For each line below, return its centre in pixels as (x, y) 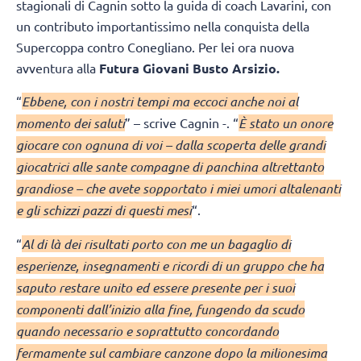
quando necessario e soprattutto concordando (147, 330)
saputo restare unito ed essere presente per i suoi (156, 287)
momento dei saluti (71, 123)
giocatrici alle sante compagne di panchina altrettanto (170, 167)
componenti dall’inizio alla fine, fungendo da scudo (160, 309)
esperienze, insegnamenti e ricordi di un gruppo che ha (170, 265)
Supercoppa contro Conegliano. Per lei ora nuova (155, 47)
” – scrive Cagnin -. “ (182, 123)
